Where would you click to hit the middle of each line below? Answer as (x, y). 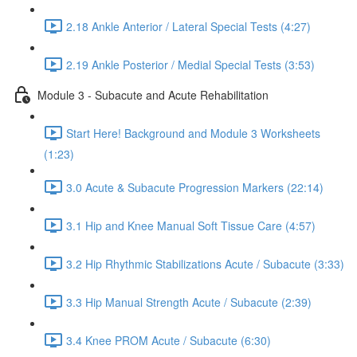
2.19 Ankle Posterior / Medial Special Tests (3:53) (190, 64)
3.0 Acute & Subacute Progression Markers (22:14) (195, 187)
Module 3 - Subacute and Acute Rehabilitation (153, 94)
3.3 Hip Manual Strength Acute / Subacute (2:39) (189, 302)
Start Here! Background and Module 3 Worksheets (193, 133)
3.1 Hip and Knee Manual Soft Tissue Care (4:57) (191, 225)
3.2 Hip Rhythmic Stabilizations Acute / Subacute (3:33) (205, 263)
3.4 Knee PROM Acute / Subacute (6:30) (169, 340)
